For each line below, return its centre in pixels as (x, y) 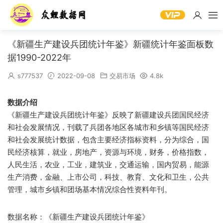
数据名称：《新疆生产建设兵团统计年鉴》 (78, 217)
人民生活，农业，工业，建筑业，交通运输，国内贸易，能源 (108, 165)
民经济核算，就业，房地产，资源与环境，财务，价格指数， (108, 152)
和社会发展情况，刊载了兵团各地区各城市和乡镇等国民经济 (108, 127)
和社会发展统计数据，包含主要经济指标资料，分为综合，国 (108, 140)
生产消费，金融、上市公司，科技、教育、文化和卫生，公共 (108, 177)
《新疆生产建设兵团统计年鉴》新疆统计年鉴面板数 (111, 44)
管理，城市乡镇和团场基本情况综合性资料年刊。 (90, 189)
